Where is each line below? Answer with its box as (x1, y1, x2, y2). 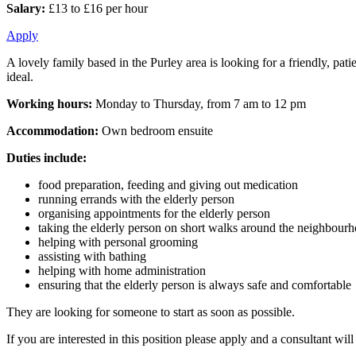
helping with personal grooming (38, 234, 198, 249)
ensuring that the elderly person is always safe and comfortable (38, 277, 351, 292)
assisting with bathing (38, 249, 146, 263)
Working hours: (6, 96, 92, 110)
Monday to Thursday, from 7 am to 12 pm (92, 96, 306, 110)
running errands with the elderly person (38, 192, 234, 206)
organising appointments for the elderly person (38, 206, 270, 220)
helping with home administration (38, 263, 206, 277)
